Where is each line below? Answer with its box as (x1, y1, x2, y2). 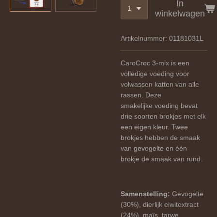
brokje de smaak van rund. (121, 155, 202, 163)
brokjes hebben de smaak (121, 133, 200, 141)
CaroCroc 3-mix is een (121, 59, 189, 67)
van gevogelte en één (121, 144, 187, 152)
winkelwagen (155, 8, 205, 18)
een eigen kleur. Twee (121, 123, 188, 131)
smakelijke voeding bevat (121, 101, 198, 109)
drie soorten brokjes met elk (121, 112, 206, 120)
